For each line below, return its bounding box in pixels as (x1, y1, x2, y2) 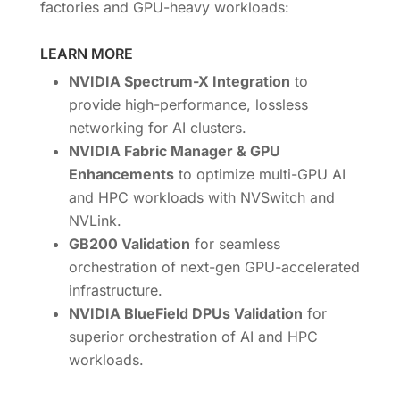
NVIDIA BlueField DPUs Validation (68, 304, 303, 322)
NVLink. (68, 211, 121, 229)
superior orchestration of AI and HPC (68, 327, 318, 346)
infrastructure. (68, 280, 162, 299)
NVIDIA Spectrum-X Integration (68, 71, 290, 90)
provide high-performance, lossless (68, 95, 308, 113)
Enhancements (68, 164, 174, 183)
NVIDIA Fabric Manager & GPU (68, 141, 280, 160)
